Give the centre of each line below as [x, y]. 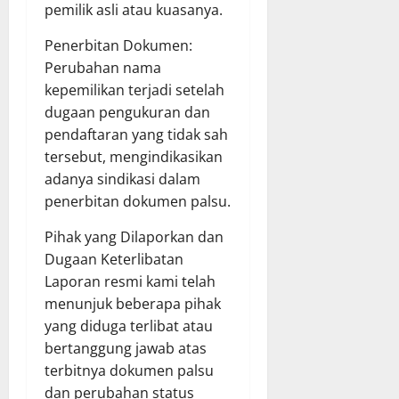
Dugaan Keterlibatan [114, 260]
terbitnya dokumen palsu [129, 371]
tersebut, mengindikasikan [134, 157]
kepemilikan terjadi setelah [134, 90]
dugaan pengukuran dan [127, 113]
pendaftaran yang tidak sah [136, 135]
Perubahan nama [103, 68]
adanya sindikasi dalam [122, 179]
